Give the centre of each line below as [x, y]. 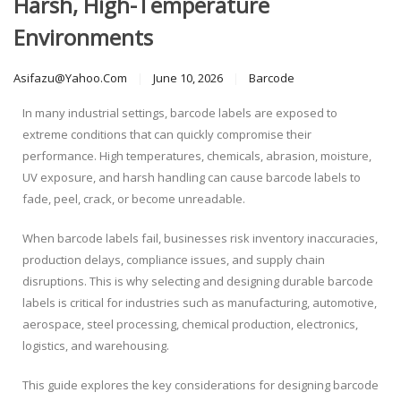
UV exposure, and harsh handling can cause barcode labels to [192, 178]
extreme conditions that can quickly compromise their [167, 135]
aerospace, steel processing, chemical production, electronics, [190, 324]
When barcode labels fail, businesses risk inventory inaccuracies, [200, 239]
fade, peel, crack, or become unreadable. [134, 199]
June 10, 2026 [188, 78]
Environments [83, 38]
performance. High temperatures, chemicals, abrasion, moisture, [197, 156]
